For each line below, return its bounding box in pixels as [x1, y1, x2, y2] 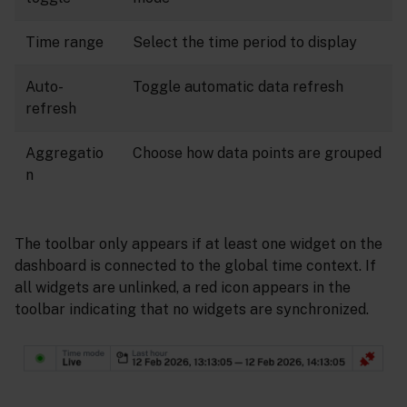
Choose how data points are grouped [133, 144, 382, 162]
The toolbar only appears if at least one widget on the [15, 234, 382, 253]
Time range [25, 33, 104, 51]
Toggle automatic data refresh [133, 77, 343, 95]
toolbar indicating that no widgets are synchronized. [15, 300, 369, 318]
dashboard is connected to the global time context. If [15, 256, 376, 274]
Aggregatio [25, 144, 104, 162]
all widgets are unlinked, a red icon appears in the [15, 278, 351, 296]
